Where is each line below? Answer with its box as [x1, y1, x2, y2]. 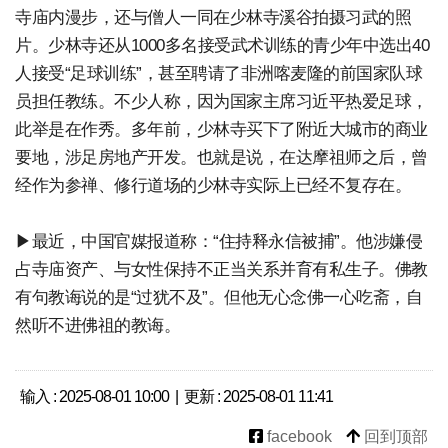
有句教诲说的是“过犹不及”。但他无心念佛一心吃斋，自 [15, 287, 422, 307]
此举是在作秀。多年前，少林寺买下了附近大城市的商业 [15, 119, 428, 139]
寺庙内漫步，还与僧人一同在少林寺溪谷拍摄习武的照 [15, 7, 411, 27]
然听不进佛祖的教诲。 [15, 315, 180, 335]
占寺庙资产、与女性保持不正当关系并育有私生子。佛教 [15, 259, 428, 279]
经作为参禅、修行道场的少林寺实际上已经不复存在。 [15, 175, 411, 195]
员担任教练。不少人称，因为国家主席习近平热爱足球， [15, 91, 428, 111]
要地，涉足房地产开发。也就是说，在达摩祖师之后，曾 [15, 147, 428, 167]
